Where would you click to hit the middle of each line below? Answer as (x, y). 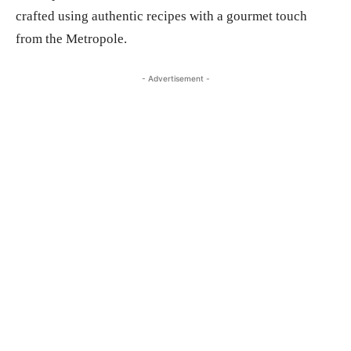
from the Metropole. (71, 38)
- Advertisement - (175, 78)
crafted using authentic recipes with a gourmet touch (161, 16)
